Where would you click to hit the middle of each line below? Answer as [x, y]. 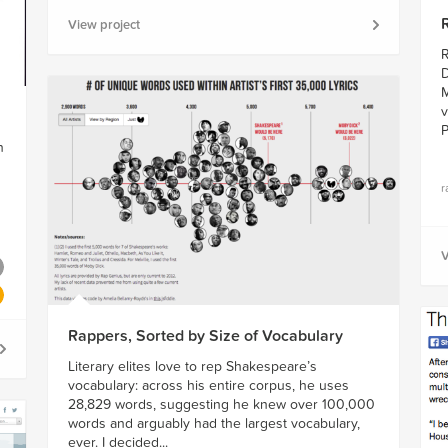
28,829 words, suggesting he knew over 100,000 [221, 404]
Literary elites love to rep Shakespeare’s [192, 366]
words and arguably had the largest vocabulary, [213, 423]
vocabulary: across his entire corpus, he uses [208, 385]
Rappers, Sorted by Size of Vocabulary [205, 335]
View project [103, 25]
